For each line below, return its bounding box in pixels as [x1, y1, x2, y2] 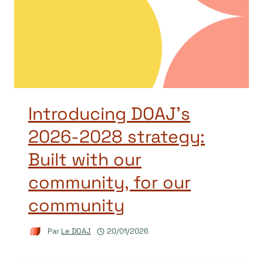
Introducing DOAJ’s [28, 102, 190, 126]
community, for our [28, 171, 191, 194]
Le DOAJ [61, 226, 92, 237]
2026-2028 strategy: [28, 125, 205, 149]
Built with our [28, 148, 141, 171]
